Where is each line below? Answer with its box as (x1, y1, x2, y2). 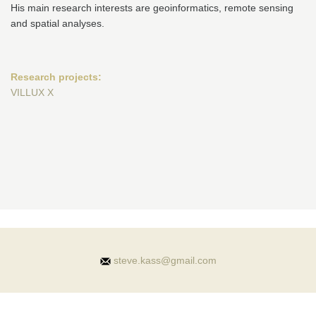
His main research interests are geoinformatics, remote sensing (11, 2, 293, 13)
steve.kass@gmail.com (113, 255, 217, 266)
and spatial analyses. (11, 18, 104, 29)
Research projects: (11, 71, 102, 83)
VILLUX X (11, 87, 54, 98)
